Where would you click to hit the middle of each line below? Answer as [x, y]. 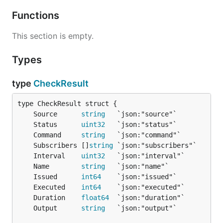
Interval [57, 156]
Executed [57, 187]
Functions [37, 15]
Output [57, 208]
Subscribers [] [61, 145]
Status [57, 124]
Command [57, 135]
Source [57, 114]
